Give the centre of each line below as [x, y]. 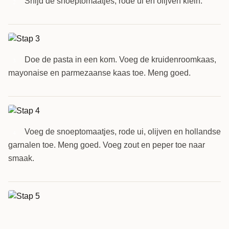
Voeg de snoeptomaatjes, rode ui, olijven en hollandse [123, 131]
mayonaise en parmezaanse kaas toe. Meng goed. [99, 73]
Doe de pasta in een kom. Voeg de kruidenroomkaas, [120, 59]
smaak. [21, 158]
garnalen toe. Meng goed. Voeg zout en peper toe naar [107, 145]
